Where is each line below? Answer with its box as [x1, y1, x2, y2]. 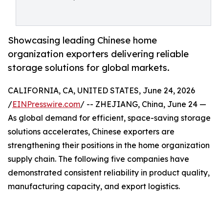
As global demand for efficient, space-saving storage [8, 113, 211, 123]
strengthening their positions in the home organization [8, 140, 210, 151]
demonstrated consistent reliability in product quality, [8, 168, 210, 178]
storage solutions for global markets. [8, 62, 170, 73]
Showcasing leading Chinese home [8, 35, 157, 46]
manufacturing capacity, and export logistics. [8, 181, 180, 192]
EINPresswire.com [12, 99, 80, 109]
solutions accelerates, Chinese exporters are [8, 127, 175, 137]
